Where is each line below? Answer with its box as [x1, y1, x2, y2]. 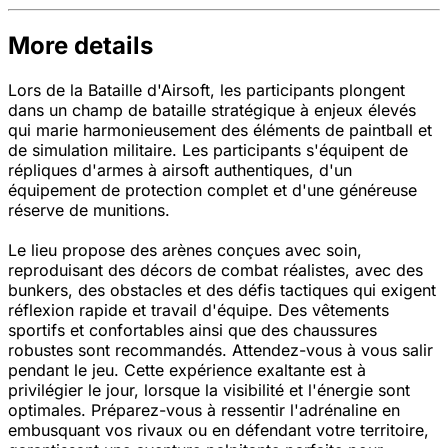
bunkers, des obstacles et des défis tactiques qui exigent [8, 280, 436, 301]
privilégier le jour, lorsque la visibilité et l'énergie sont [8, 380, 410, 401]
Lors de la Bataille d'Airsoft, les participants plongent [8, 80, 405, 101]
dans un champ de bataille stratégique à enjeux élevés [8, 100, 416, 121]
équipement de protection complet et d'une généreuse [8, 180, 417, 201]
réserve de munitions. [8, 200, 170, 221]
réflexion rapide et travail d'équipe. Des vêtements [8, 300, 389, 321]
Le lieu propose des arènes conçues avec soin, [8, 240, 362, 261]
